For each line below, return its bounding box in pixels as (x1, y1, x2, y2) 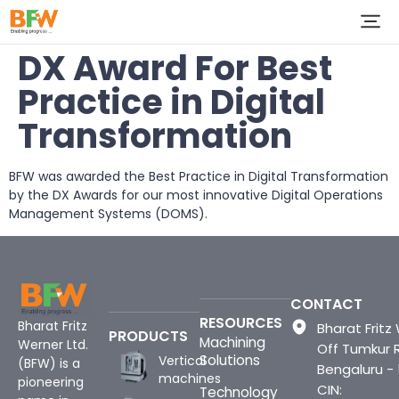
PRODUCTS (109, 326, 188, 347)
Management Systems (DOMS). (9, 205, 208, 223)
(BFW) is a (18, 354, 80, 373)
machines (159, 370, 221, 388)
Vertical (159, 352, 206, 370)
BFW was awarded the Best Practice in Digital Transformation (9, 167, 388, 185)
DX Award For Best (18, 45, 332, 92)
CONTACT (290, 294, 362, 315)
